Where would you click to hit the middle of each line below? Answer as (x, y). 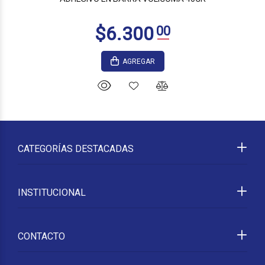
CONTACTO (41, 236)
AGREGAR (138, 62)
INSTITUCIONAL (52, 193)
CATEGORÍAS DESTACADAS (76, 149)
